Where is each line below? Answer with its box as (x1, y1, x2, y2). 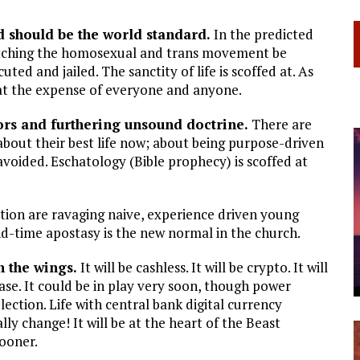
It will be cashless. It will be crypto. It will (77, 257, 328, 276)
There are (248, 114, 312, 133)
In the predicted (211, 24, 313, 43)
